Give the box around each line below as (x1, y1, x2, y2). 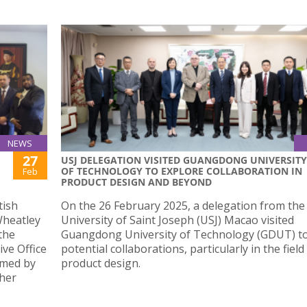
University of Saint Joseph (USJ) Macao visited (61, 212, 294, 228)
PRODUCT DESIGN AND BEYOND (61, 175, 212, 189)
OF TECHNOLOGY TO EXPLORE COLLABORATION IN (61, 164, 302, 178)
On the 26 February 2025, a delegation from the (61, 198, 305, 214)
